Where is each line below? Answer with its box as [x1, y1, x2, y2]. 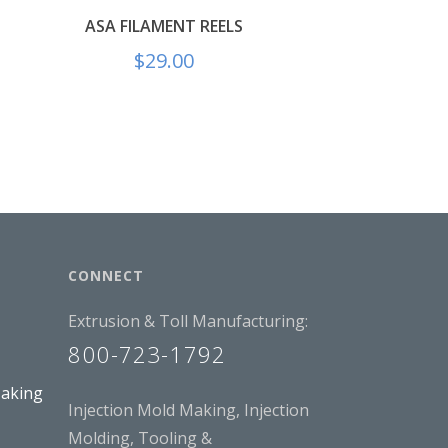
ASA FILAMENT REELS [84, 14, 243, 37]
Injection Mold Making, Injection [68, 399, 310, 422]
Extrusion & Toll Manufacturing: [68, 309, 309, 332]
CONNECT [68, 265, 145, 285]
